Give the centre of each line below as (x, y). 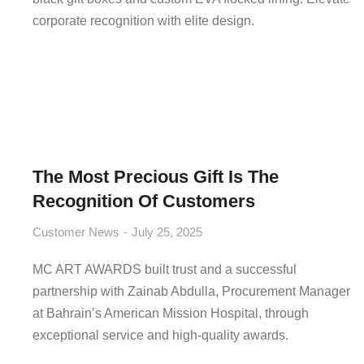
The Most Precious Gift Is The (156, 177)
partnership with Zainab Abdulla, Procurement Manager (191, 291)
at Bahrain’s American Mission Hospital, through (171, 313)
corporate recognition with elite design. (143, 21)
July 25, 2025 (167, 232)
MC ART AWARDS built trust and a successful (165, 269)
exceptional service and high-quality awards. (160, 335)
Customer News (76, 232)
